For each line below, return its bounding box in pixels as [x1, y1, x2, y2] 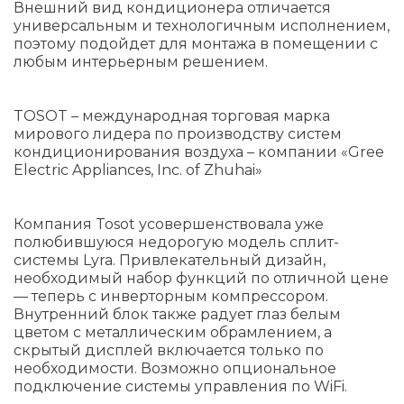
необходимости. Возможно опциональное [14, 359, 336, 377]
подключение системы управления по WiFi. [14, 377, 347, 395]
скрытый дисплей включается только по [14, 341, 324, 359]
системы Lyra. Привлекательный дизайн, [14, 251, 326, 269]
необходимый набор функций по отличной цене [14, 269, 389, 287]
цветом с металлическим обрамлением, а [14, 323, 332, 341]
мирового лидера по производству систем [14, 124, 342, 142]
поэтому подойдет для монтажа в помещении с [14, 34, 378, 52]
